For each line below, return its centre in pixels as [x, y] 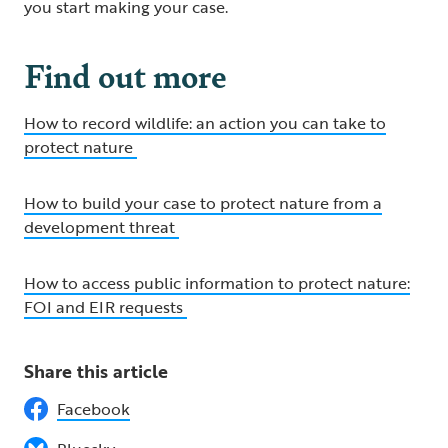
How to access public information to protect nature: [217, 283]
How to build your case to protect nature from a [203, 203]
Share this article [96, 371]
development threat [101, 227]
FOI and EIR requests [105, 307]
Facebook [93, 409]
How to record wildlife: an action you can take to [205, 123]
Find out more [125, 75]
